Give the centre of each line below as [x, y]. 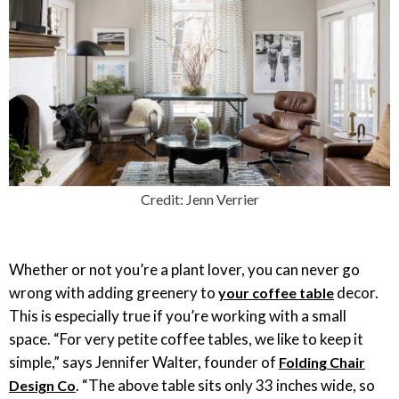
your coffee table [276, 293]
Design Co [42, 385]
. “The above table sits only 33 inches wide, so [225, 385]
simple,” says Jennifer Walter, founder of [144, 362]
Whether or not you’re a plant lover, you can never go [184, 269]
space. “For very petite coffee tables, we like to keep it [186, 339]
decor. [356, 293]
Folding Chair [322, 362]
